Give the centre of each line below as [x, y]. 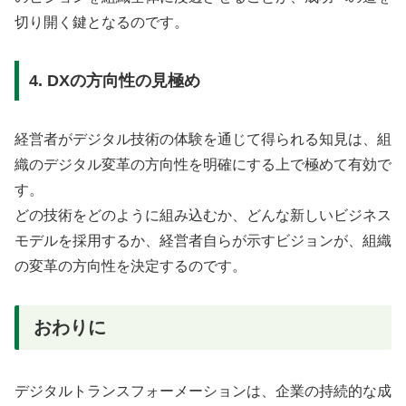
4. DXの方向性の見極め [114, 81]
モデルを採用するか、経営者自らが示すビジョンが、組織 [203, 241]
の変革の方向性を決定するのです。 [130, 266]
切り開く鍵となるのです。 [101, 22]
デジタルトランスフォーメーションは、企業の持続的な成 [203, 391]
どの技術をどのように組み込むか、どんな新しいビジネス [203, 216]
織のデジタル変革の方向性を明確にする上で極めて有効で [203, 165]
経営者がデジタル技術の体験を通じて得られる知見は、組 [203, 140]
